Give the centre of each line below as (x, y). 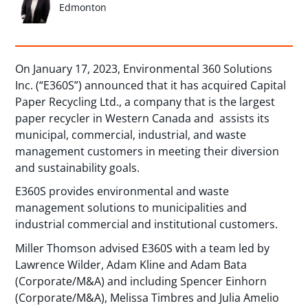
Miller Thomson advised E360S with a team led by (143, 249)
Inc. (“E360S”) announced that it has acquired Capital (151, 85)
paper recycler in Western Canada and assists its (143, 118)
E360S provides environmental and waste (122, 191)
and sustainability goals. (78, 167)
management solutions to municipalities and (131, 208)
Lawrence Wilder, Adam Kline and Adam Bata (131, 265)
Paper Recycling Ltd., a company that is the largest (145, 101)
